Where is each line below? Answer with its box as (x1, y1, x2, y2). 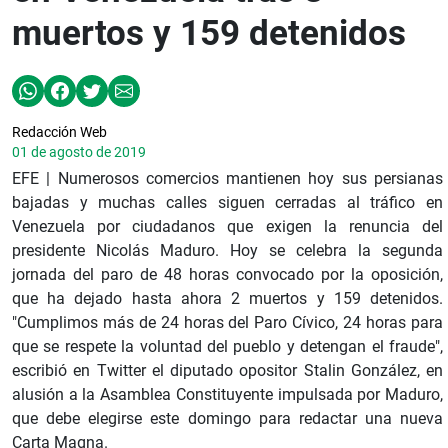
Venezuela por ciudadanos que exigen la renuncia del (12, 217, 443, 237)
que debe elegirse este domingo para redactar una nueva (12, 409, 443, 429)
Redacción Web (12, 124, 107, 141)
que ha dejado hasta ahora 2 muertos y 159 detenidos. (12, 289, 443, 309)
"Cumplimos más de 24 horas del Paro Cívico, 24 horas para (12, 313, 443, 333)
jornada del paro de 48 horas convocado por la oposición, (12, 265, 443, 285)
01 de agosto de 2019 (12, 144, 146, 161)
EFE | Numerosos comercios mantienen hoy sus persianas (12, 169, 443, 189)
